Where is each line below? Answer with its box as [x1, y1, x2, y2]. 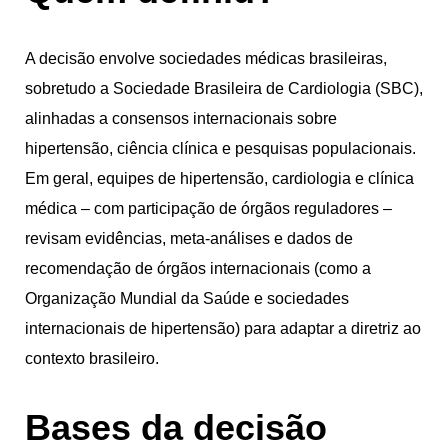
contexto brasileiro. [25, 349, 159, 367]
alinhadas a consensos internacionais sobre [25, 109, 337, 127]
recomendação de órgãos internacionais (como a [25, 259, 371, 277]
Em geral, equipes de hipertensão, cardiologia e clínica [25, 169, 414, 187]
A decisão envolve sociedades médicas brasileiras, [25, 49, 387, 67]
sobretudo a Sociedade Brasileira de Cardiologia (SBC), [25, 79, 423, 97]
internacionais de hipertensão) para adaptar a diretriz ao [25, 319, 421, 337]
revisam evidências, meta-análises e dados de [25, 229, 353, 247]
